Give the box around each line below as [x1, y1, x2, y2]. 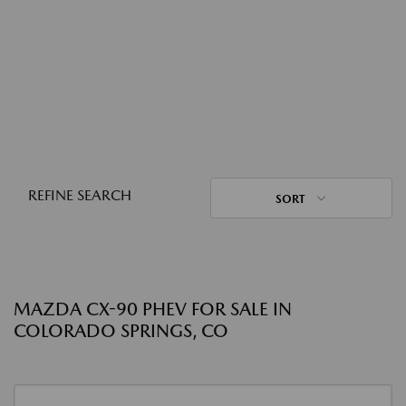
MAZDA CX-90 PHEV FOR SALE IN [14, 298, 292, 320]
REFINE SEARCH [28, 187, 131, 204]
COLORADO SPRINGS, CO [14, 320, 228, 342]
